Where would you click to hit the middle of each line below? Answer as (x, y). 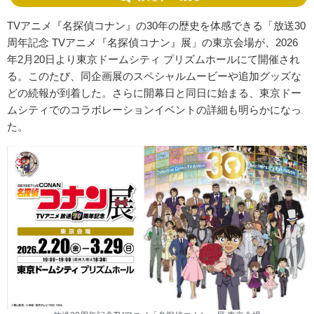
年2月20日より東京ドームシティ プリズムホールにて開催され (153, 60)
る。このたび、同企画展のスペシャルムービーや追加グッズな (154, 76)
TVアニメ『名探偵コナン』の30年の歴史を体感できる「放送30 (156, 26)
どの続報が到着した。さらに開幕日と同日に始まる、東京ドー (154, 93)
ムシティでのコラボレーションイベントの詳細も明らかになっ (154, 110)
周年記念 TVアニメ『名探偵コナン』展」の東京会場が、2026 (152, 43)
